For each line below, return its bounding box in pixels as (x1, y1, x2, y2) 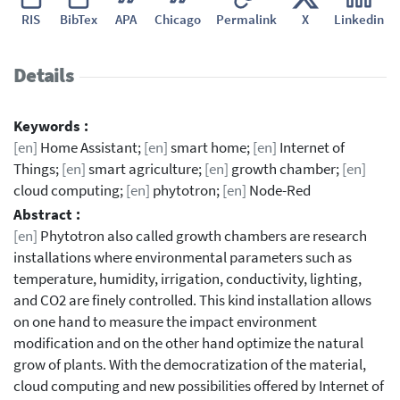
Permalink (215, 10, 277, 28)
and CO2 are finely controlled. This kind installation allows (13, 291, 371, 311)
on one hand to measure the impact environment (13, 312, 317, 332)
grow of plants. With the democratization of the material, (13, 355, 366, 375)
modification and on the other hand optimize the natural (13, 334, 363, 354)
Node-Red (246, 180, 311, 200)
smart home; (168, 137, 253, 157)
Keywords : (13, 116, 88, 136)
